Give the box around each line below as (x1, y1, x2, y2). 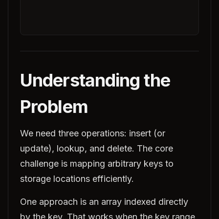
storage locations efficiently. (20, 174, 134, 184)
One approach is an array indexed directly (20, 197, 188, 207)
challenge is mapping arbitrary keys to (20, 158, 174, 169)
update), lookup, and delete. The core (20, 143, 173, 153)
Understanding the (20, 69, 170, 91)
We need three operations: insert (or (20, 128, 165, 138)
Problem (20, 96, 88, 117)
